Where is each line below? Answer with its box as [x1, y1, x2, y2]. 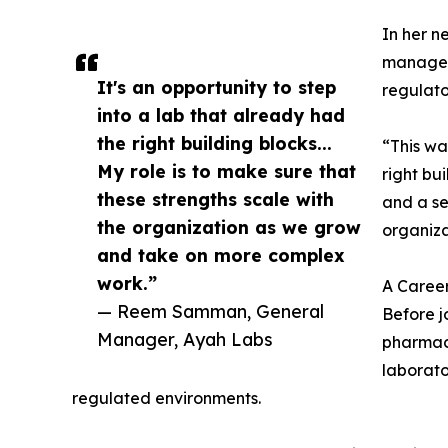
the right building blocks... [97, 131, 332, 154]
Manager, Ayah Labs [97, 327, 273, 350]
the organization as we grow [97, 215, 361, 238]
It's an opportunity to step [97, 75, 336, 98]
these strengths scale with [97, 187, 334, 210]
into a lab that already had [97, 103, 345, 126]
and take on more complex [97, 243, 345, 266]
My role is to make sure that [97, 159, 356, 182]
